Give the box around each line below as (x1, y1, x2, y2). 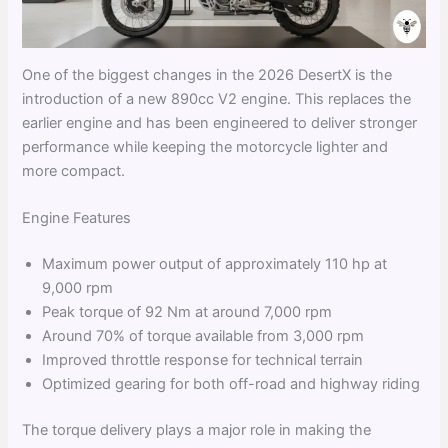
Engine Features (22, 209, 132, 228)
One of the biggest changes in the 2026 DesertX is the (22, 65, 393, 84)
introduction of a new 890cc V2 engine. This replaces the (22, 89, 412, 108)
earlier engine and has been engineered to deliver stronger (22, 113, 418, 132)
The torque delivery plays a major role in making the (22, 420, 372, 439)
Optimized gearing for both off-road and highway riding (42, 375, 421, 394)
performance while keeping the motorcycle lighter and (22, 137, 389, 156)
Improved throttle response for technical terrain (42, 351, 364, 370)
